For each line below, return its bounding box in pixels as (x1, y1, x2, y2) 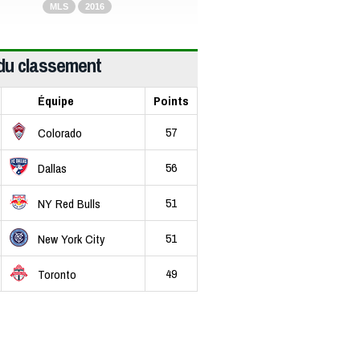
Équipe (38, 92, 74, 109)
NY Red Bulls (38, 195, 100, 213)
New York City (38, 231, 104, 248)
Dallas (38, 160, 67, 178)
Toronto (38, 266, 76, 284)
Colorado (38, 125, 82, 142)
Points (153, 92, 189, 109)
